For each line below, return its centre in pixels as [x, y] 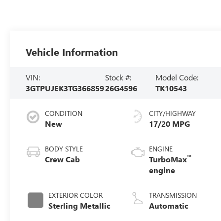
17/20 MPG [170, 123]
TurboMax [168, 159]
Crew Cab [63, 159]
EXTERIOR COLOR [76, 195]
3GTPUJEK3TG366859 [65, 88]
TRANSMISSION [173, 195]
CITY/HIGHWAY [173, 113]
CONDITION [64, 113]
